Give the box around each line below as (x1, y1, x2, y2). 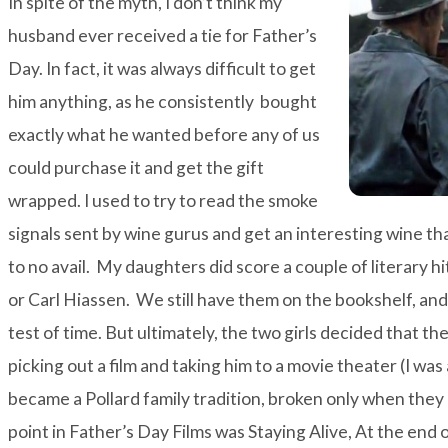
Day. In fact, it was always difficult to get (8, 57, 316, 79)
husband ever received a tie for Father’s (8, 24, 317, 46)
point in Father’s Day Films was (8, 420, 248, 442)
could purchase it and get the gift (8, 156, 264, 178)
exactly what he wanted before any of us (8, 123, 320, 145)
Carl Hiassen (28, 288, 126, 310)
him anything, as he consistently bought (8, 90, 317, 112)
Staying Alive (248, 420, 348, 442)
